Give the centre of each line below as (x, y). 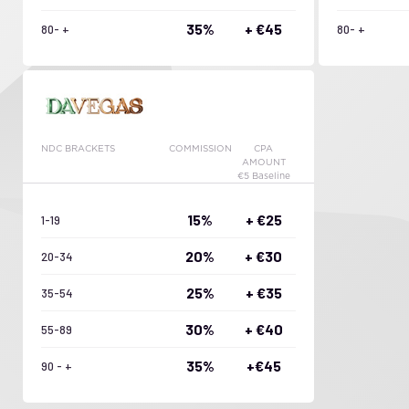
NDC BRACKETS (78, 149)
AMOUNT (263, 163)
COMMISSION (200, 149)
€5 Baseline (263, 177)
